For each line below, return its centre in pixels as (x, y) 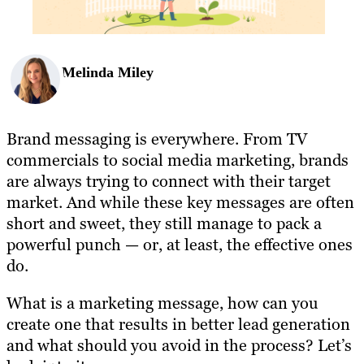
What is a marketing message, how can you (162, 303)
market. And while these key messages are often (180, 202)
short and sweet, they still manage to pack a (164, 223)
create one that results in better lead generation (178, 324)
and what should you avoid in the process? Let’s (179, 345)
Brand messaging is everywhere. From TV (157, 139)
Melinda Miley (108, 73)
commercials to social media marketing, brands (178, 160)
